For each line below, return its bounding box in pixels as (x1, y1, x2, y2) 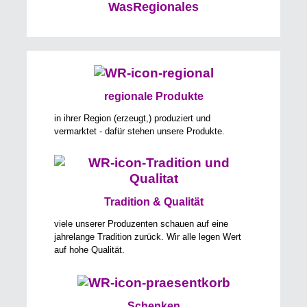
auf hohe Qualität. (54, 245, 125, 255)
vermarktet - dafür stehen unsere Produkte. (54, 125, 225, 136)
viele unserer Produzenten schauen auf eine (54, 219, 229, 229)
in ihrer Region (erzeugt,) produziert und (54, 112, 211, 123)
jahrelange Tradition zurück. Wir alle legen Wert (54, 232, 242, 242)
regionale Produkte (103, 90, 204, 103)
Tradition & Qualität (103, 196, 204, 208)
